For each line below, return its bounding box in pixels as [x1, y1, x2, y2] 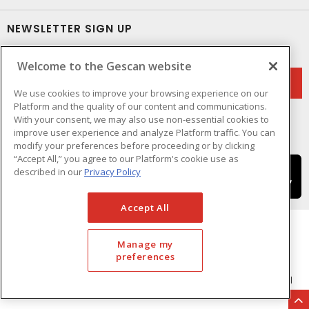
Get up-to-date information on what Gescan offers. [7, 49, 270, 63]
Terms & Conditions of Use [17, 274, 122, 286]
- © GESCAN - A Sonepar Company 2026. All [122, 274, 292, 286]
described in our [14, 165, 84, 178]
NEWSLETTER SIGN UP [7, 21, 132, 36]
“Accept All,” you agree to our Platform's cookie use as [14, 152, 239, 165]
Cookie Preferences [116, 255, 193, 268]
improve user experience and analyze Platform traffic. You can [14, 126, 275, 139]
